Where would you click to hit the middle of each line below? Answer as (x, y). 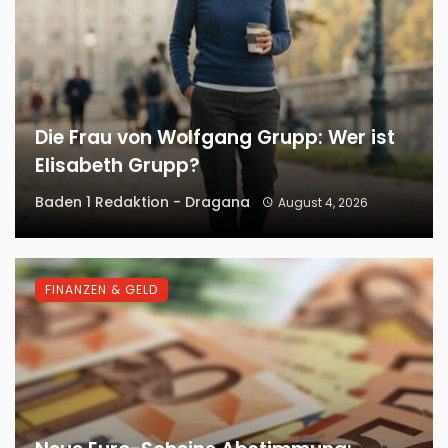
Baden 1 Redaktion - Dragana (142, 201)
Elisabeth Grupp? (117, 165)
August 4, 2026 (322, 202)
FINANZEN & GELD (101, 289)
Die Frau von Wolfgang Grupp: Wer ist (215, 137)
